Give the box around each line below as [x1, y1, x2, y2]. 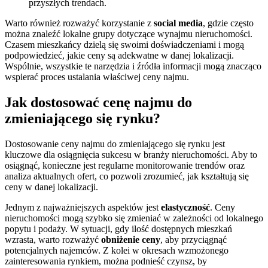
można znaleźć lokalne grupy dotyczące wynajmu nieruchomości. [5, 29, 252, 39]
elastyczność [161, 202, 210, 213]
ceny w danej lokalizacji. [5, 182, 98, 193]
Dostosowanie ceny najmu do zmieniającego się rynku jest [5, 139, 225, 150]
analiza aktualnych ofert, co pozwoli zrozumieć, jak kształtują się [5, 171, 249, 182]
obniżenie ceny [101, 234, 160, 245]
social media [154, 18, 203, 29]
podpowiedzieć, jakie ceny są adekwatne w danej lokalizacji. [5, 50, 234, 61]
